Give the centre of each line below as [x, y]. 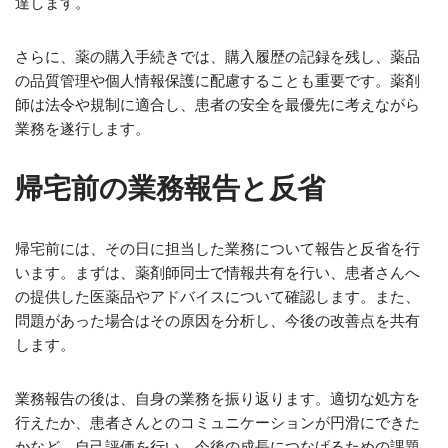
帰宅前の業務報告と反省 [170, 188]
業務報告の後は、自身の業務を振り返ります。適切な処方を [217, 398]
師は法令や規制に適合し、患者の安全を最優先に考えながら [217, 104]
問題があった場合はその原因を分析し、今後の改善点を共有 [217, 320]
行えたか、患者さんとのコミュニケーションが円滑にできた [217, 422]
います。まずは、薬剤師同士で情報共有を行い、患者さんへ [217, 272]
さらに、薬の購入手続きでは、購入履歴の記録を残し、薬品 [217, 56]
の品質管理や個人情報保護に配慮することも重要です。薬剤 [217, 80]
